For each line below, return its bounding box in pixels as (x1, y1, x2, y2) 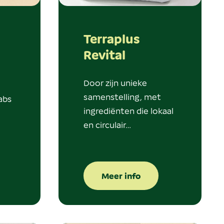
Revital (83, 46, 125, 62)
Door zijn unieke (83, 77, 147, 87)
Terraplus (83, 30, 139, 46)
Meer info (101, 170, 140, 181)
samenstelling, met (83, 91, 161, 101)
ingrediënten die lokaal (83, 105, 173, 115)
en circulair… (83, 119, 131, 129)
